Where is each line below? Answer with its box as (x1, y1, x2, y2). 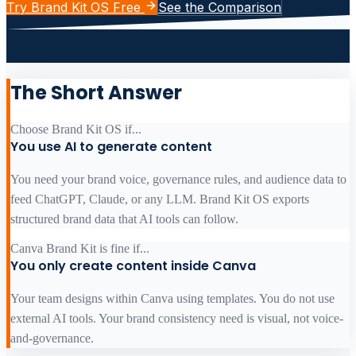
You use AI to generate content (10, 137, 212, 157)
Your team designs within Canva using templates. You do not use (10, 292, 335, 306)
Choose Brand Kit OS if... (10, 122, 141, 137)
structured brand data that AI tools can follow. (10, 212, 238, 226)
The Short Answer (10, 79, 182, 106)
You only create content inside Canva (10, 257, 256, 276)
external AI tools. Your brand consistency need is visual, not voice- (10, 311, 343, 326)
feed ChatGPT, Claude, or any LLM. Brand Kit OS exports (10, 192, 309, 207)
